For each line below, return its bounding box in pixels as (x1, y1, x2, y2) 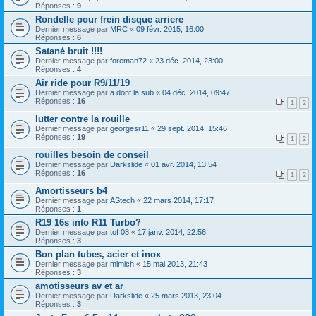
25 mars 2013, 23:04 (151, 291, 221, 300)
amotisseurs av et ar (35, 280, 123, 291)
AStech (110, 195, 135, 205)
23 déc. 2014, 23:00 (155, 56, 223, 65)
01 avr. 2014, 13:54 (151, 159, 217, 169)
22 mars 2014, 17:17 (143, 195, 214, 205)
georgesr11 (110, 123, 149, 133)
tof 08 (110, 227, 129, 236)
